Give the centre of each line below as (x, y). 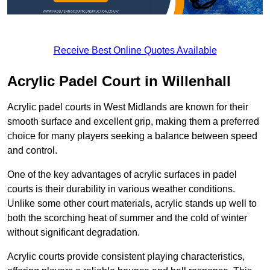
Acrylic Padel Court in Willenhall (119, 81)
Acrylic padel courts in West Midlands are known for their (128, 107)
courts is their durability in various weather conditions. (121, 189)
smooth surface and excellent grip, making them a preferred (133, 122)
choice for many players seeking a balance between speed (132, 136)
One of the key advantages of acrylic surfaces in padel (122, 175)
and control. (32, 151)
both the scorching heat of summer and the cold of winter (127, 218)
